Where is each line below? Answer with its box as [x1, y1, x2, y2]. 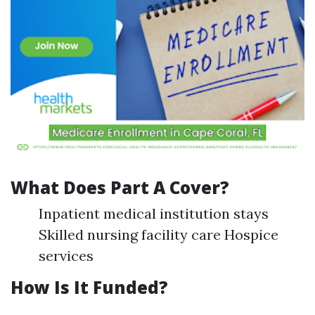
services [39, 247, 94, 264]
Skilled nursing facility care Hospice [39, 226, 278, 243]
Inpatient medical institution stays [39, 205, 269, 222]
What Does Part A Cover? [11, 176, 229, 199]
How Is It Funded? [11, 276, 168, 299]
